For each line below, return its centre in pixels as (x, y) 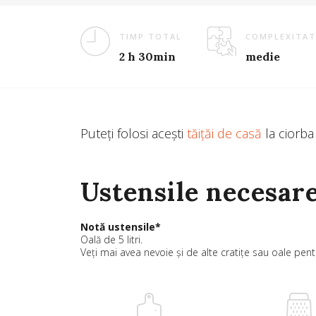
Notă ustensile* (121, 227)
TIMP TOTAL (151, 37)
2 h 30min (147, 57)
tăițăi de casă (224, 134)
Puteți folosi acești (134, 134)
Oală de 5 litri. (111, 240)
